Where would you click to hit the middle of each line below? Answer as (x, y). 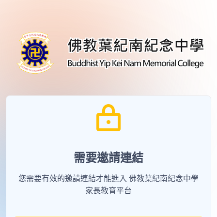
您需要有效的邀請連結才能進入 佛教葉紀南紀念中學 (108, 178)
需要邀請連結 (108, 158)
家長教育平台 (108, 191)
